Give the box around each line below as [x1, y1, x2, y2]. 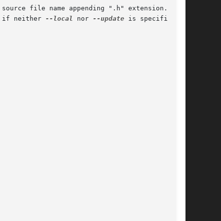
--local [45, 15, 73, 23]
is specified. [124, 15, 180, 23]
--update [93, 15, 124, 23]
